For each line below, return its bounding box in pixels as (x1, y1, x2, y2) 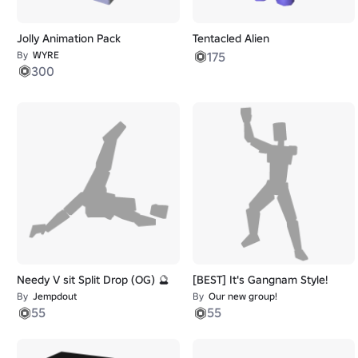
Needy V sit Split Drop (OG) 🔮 (17, 272, 169, 288)
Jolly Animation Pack (17, 30, 121, 46)
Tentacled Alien (192, 30, 269, 46)
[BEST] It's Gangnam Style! (192, 272, 328, 288)
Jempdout (33, 290, 77, 303)
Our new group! (208, 290, 277, 303)
